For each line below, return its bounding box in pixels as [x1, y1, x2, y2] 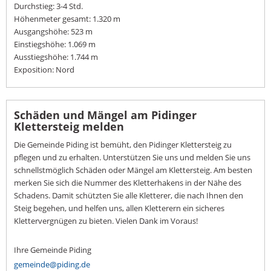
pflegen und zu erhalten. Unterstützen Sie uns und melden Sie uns [14, 152, 250, 163]
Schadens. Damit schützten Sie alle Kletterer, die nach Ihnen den [14, 190, 243, 201]
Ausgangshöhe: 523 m [14, 26, 93, 38]
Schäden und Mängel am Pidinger [14, 108, 197, 123]
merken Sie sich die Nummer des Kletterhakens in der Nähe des [14, 177, 241, 189]
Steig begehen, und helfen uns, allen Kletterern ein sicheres [14, 203, 224, 214]
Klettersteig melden [14, 119, 124, 134]
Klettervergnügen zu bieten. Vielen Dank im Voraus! [14, 215, 200, 227]
